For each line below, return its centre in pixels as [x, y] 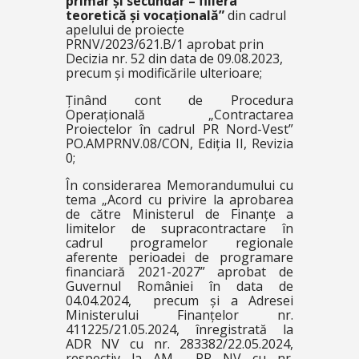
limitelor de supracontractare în [179, 228]
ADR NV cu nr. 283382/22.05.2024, [179, 344]
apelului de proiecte [125, 30]
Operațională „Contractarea [179, 115]
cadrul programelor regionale [179, 243]
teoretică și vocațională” [145, 15]
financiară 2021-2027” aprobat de [179, 272]
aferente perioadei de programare [179, 257]
